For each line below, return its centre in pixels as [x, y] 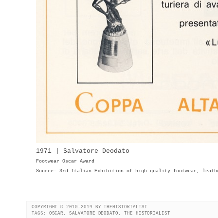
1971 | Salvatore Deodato [83, 151]
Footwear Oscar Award [65, 161]
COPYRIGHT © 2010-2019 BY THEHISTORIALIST [90, 207]
